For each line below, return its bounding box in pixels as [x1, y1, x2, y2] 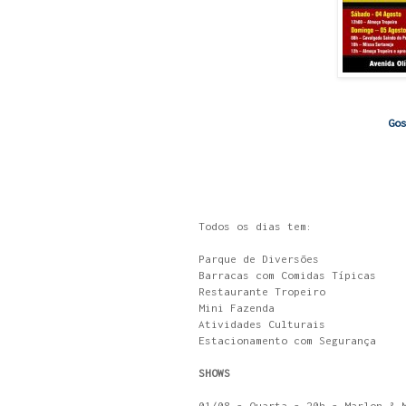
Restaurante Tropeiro [198, 285, 325, 298]
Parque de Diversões [198, 252, 319, 266]
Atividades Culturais [198, 317, 325, 331]
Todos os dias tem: [198, 219, 313, 233]
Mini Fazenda [198, 301, 275, 314]
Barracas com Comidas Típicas [198, 268, 376, 282]
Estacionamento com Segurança [198, 333, 376, 347]
